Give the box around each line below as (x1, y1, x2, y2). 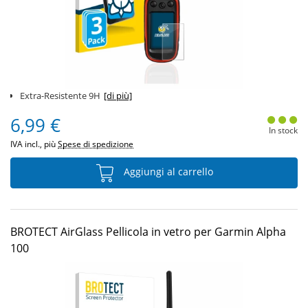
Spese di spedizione (58, 138, 133, 150)
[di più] (104, 89, 132, 102)
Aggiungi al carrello (121, 165, 213, 179)
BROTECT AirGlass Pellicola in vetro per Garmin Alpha (10, 224, 286, 239)
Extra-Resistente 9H (20, 89, 100, 102)
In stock (268, 124, 298, 136)
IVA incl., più (10, 138, 58, 150)
